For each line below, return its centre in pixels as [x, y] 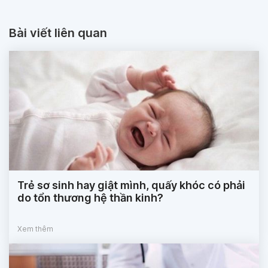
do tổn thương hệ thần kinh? [90, 198]
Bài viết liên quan [58, 33]
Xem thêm [35, 229]
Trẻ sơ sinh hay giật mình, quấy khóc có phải [131, 185]
